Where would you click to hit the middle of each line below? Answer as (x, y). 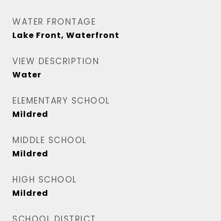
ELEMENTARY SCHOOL (61, 101)
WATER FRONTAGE (54, 22)
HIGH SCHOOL (45, 180)
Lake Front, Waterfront (66, 35)
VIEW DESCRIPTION (56, 61)
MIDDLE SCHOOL (50, 140)
